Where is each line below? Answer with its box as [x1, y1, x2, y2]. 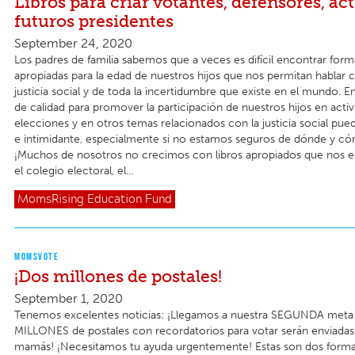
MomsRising [17, 193, 84, 205]
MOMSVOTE [14, 250, 59, 262]
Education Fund [87, 193, 172, 205]
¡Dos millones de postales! [14, 265, 222, 286]
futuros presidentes [14, 10, 174, 31]
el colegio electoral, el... [14, 164, 133, 178]
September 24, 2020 [14, 36, 132, 52]
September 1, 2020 [14, 290, 123, 306]
